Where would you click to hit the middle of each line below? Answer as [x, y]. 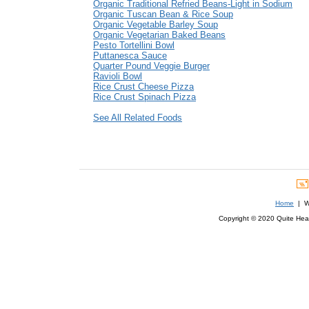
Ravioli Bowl [118, 77]
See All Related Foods [138, 118]
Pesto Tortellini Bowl [134, 46]
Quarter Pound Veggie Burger [151, 66]
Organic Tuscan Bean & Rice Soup [163, 14]
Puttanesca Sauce [130, 56]
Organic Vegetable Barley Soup [156, 25]
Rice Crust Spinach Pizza [144, 97]
